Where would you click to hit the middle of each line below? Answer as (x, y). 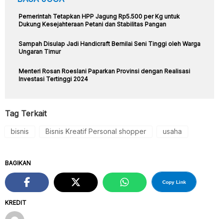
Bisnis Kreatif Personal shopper (96, 131)
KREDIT (16, 202)
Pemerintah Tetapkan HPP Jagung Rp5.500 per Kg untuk (99, 16)
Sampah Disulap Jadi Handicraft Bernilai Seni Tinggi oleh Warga (109, 44)
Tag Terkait (26, 113)
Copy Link (174, 182)
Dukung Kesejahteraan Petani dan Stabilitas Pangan (92, 24)
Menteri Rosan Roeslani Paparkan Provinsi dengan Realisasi (104, 71)
